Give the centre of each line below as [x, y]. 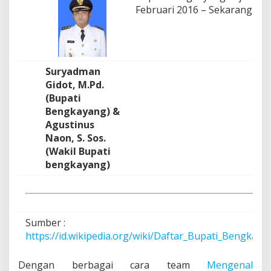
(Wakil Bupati [78, 152]
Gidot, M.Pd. [75, 85]
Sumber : [45, 223]
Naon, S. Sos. [76, 138]
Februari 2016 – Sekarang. [195, 10]
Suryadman [73, 72]
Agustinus [70, 125]
